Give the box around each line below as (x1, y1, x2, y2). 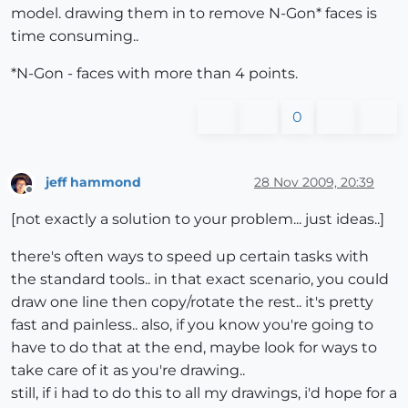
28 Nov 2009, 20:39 (254, 173, 374, 190)
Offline (28, 189, 64, 204)
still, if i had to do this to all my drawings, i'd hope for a (11, 383, 397, 402)
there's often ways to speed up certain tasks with (11, 247, 369, 265)
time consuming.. (11, 27, 138, 46)
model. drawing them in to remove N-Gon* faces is (11, 5, 377, 23)
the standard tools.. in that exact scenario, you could (11, 270, 389, 288)
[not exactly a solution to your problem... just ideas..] (11, 209, 384, 228)
